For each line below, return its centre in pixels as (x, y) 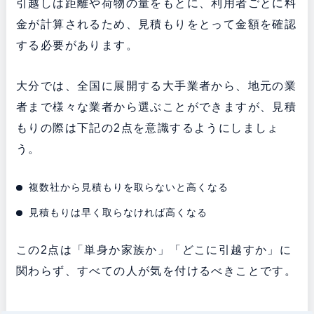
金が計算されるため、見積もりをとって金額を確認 (156, 24)
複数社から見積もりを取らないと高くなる (129, 187)
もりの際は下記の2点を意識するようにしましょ (148, 128)
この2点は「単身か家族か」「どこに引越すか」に (154, 250)
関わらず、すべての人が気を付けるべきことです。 (156, 271)
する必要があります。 (77, 45)
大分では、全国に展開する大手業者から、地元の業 (156, 86)
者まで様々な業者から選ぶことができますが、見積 (156, 107)
